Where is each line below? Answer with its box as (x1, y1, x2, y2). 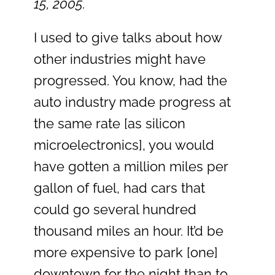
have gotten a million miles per (34, 158, 228, 175)
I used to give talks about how (34, 29, 222, 46)
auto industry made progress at (34, 94, 231, 110)
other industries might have (34, 51, 206, 68)
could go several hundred (34, 201, 196, 218)
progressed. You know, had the (34, 72, 227, 89)
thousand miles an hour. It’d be (34, 223, 223, 239)
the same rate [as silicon (34, 115, 185, 132)
